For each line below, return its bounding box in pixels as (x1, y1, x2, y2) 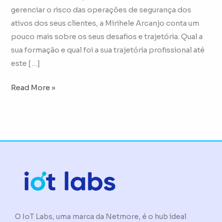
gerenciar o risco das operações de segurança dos (11, 5, 192, 15)
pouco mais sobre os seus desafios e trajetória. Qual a (11, 32, 203, 42)
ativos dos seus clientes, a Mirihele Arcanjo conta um (11, 19, 200, 28)
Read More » (11, 83, 56, 93)
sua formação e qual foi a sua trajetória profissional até (11, 46, 205, 55)
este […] (11, 59, 41, 68)
